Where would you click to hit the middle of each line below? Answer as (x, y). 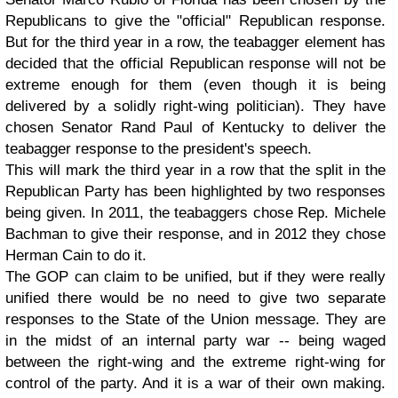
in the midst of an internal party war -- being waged (195, 341)
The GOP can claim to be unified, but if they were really (195, 277)
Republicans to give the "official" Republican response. (195, 21)
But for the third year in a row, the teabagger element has (195, 42)
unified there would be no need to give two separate (195, 298)
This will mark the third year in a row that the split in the (195, 170)
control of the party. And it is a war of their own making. (195, 383)
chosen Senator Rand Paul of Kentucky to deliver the (195, 127)
